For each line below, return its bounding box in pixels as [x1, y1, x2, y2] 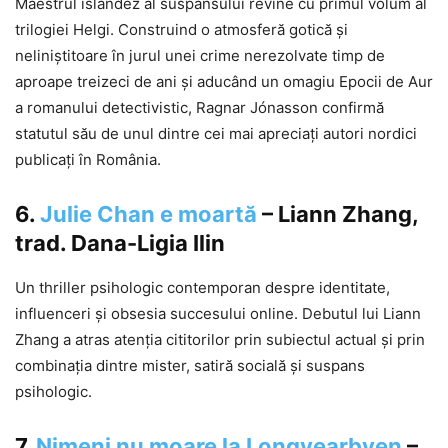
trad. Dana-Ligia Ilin [15, 230, 225, 257]
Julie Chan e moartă [40, 201, 257, 228]
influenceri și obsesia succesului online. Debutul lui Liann [15, 304, 421, 324]
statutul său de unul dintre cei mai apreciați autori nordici [15, 124, 417, 144]
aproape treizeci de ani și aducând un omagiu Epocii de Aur [15, 72, 433, 92]
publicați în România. [15, 150, 161, 170]
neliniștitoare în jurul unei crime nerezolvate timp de [15, 46, 385, 66]
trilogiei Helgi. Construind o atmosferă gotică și [15, 20, 348, 40]
